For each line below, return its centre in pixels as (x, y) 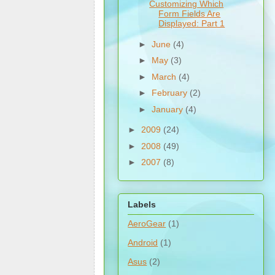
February (171, 93)
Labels (142, 204)
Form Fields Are (190, 14)
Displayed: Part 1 (192, 24)
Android (143, 242)
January (169, 109)
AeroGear (147, 223)
